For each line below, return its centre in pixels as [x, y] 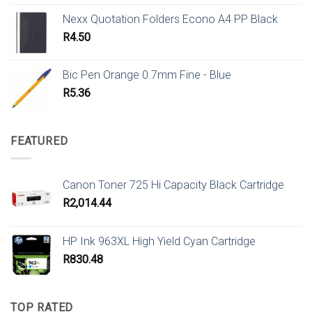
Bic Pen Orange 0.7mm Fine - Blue [147, 75]
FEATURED [39, 141]
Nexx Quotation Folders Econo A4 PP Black [170, 19]
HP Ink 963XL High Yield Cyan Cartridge [159, 241]
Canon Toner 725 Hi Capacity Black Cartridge [173, 185]
